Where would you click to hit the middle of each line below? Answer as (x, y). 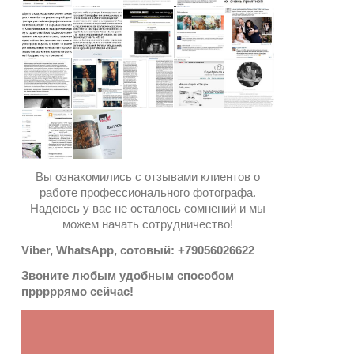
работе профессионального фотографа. (147, 192)
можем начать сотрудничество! (147, 224)
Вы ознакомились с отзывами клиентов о (147, 176)
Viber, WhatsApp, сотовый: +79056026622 (138, 250)
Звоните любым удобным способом (128, 276)
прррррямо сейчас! (77, 292)
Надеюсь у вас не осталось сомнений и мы (147, 208)
